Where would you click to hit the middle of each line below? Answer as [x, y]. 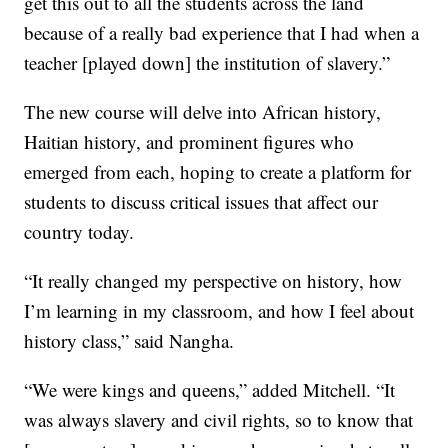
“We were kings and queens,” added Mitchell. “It [210, 390]
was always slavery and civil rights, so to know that [219, 420]
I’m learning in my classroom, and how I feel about [219, 311]
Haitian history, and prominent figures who [189, 142]
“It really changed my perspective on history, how [213, 281]
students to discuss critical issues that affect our [201, 202]
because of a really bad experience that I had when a [222, 33]
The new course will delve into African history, [203, 112]
